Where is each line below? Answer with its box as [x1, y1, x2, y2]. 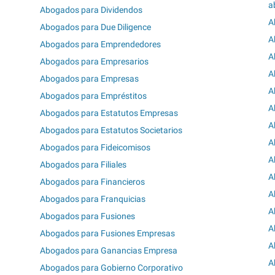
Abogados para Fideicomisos [40, 142, 151, 153]
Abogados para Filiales [40, 160, 127, 170]
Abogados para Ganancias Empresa [40, 246, 178, 256]
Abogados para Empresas [40, 74, 139, 84]
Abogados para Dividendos [40, 5, 143, 15]
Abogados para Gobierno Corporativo [40, 263, 184, 273]
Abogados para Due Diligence [40, 22, 152, 33]
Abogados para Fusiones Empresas [40, 228, 176, 239]
